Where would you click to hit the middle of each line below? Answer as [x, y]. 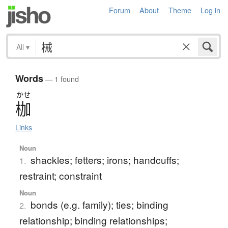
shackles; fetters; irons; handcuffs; [105, 160]
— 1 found [61, 79]
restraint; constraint [60, 176]
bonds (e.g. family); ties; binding [99, 205]
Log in [210, 10]
